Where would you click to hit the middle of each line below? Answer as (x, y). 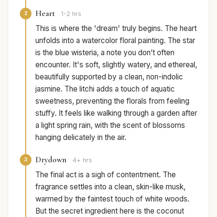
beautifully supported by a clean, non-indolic (109, 77)
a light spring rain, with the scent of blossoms (110, 125)
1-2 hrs (71, 14)
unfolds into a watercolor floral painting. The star (115, 40)
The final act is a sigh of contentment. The (106, 174)
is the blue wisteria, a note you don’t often (105, 52)
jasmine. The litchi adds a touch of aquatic (105, 89)
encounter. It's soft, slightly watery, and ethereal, (116, 64)
